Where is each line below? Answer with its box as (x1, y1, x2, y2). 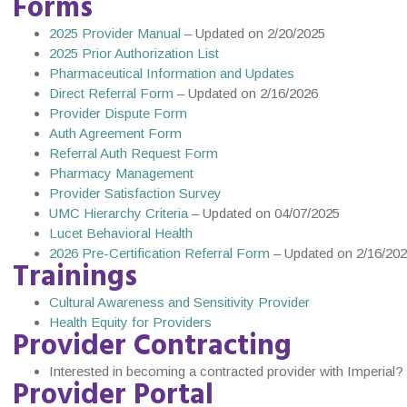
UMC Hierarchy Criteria (49, 205, 188, 222)
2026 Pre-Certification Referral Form (49, 245, 270, 262)
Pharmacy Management (49, 165, 194, 182)
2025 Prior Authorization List (49, 45, 219, 62)
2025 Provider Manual (49, 25, 181, 42)
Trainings (13, 254, 137, 302)
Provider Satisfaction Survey (49, 185, 222, 202)
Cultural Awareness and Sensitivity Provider (49, 294, 310, 311)
